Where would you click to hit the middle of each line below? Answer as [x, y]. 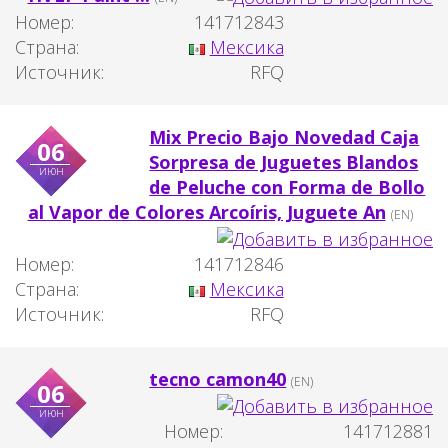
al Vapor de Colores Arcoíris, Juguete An [206, 212]
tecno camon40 [218, 378]
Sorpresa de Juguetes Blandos [284, 162]
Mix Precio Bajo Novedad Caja [284, 137]
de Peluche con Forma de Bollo [287, 187]
